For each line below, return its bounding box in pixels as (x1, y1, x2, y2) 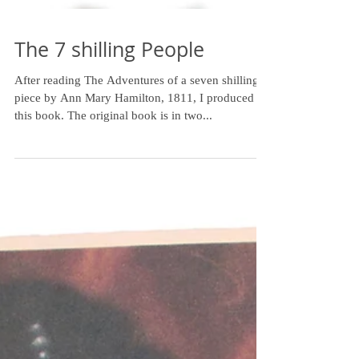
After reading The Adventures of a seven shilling (14, 247, 259, 260)
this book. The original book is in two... (14, 282, 212, 295)
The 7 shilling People (14, 209, 204, 236)
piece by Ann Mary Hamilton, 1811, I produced (14, 264, 254, 277)
